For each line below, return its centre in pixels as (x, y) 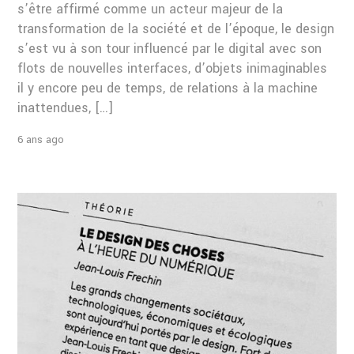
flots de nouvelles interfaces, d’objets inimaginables (173, 68)
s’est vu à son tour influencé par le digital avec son (170, 48)
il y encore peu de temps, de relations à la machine (168, 88)
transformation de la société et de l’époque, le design (176, 28)
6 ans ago (41, 140)
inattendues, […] (66, 107)
